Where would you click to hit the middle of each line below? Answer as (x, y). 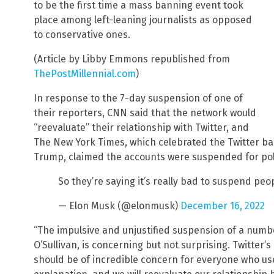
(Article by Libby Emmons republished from (132, 59)
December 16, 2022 (223, 206)
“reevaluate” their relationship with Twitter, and (141, 128)
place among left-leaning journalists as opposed (143, 20)
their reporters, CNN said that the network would (145, 113)
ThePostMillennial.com (85, 74)
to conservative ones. (82, 35)
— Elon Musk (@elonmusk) (119, 206)
